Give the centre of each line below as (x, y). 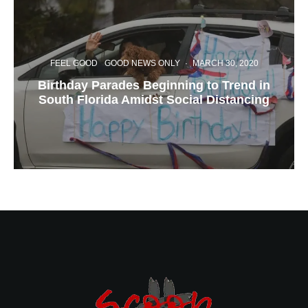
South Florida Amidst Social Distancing (154, 99)
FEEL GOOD (74, 63)
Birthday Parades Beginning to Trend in (154, 85)
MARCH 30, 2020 (225, 63)
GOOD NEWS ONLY (142, 63)
